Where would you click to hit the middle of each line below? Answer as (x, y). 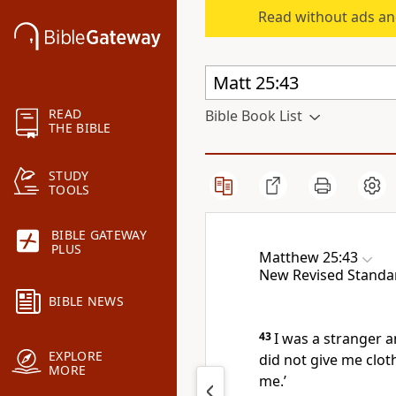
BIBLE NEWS (86, 301)
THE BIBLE (80, 128)
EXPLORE (76, 356)
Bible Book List (254, 116)
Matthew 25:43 (308, 257)
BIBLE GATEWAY (99, 235)
